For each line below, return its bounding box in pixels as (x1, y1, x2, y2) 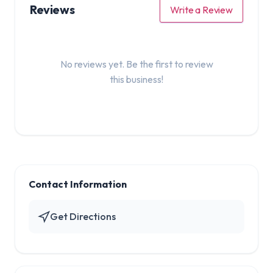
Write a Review (170, 3, 233, 16)
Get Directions (50, 210, 116, 223)
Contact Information (29, 178, 127, 191)
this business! (110, 73, 163, 85)
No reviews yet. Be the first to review (60, 57, 213, 70)
